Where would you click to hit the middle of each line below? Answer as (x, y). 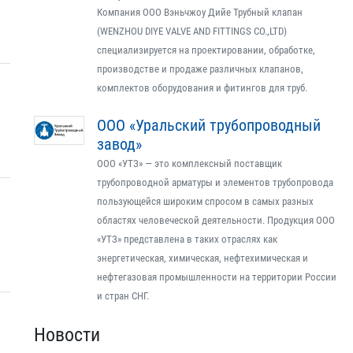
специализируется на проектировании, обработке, (206, 50)
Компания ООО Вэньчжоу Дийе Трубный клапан (200, 12)
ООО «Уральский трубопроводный (209, 125)
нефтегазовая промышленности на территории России (217, 277)
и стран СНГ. (123, 296)
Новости (67, 335)
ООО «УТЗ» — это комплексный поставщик (190, 163)
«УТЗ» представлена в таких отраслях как (187, 239)
